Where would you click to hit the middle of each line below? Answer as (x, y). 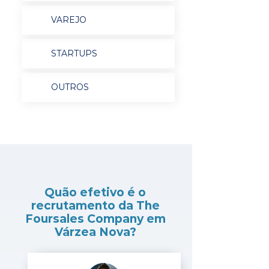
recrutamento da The (95, 206)
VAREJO (68, 20)
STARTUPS (74, 53)
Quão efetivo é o (95, 192)
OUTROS (70, 87)
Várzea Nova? (95, 232)
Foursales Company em (95, 219)
